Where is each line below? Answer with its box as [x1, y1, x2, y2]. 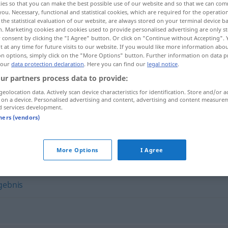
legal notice [147, 60, 178, 68]
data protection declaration [11, 60, 84, 68]
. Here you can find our [84, 60, 147, 68]
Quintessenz [76, 107, 126, 118]
